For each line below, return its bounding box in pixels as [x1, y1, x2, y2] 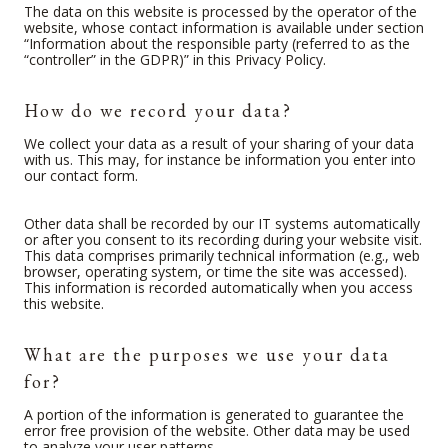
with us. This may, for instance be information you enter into [24, 149, 416, 169]
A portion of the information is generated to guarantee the [24, 404, 404, 424]
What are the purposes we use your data [24, 347, 390, 366]
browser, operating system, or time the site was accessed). [24, 261, 407, 281]
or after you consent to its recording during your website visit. [24, 229, 422, 249]
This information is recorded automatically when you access [24, 277, 413, 297]
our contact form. [24, 165, 138, 185]
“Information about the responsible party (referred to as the [24, 33, 410, 53]
